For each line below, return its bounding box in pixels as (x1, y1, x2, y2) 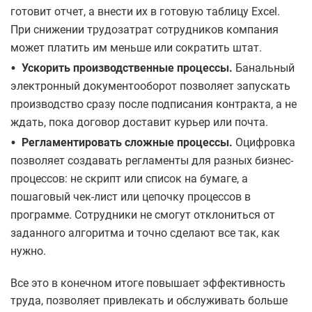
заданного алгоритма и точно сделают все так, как (10, 226, 280, 240)
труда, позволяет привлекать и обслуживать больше (10, 294, 288, 308)
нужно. (10, 244, 46, 258)
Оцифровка (233, 136, 295, 150)
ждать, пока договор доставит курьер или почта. (10, 116, 268, 130)
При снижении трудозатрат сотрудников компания (10, 23, 279, 37)
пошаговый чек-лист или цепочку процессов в (10, 190, 251, 204)
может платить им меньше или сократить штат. (10, 41, 262, 55)
